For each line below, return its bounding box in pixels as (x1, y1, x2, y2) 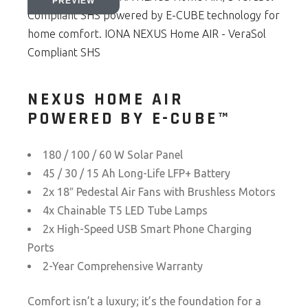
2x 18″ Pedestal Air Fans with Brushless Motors (43, 186, 276, 198)
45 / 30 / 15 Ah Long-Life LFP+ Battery (43, 167, 231, 179)
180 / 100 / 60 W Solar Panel (43, 148, 184, 161)
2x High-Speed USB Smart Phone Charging (43, 223, 252, 235)
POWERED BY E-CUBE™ (27, 108, 231, 130)
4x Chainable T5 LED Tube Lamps (43, 204, 208, 217)
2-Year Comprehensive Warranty (43, 260, 203, 272)
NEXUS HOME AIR (27, 89, 184, 111)
